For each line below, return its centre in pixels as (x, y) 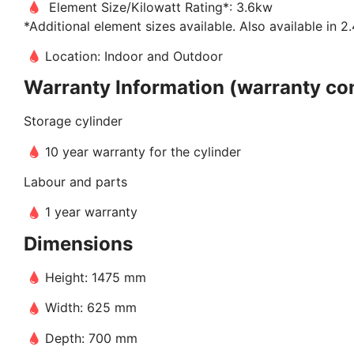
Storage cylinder (73, 121)
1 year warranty (92, 212)
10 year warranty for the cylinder (143, 151)
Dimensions (78, 243)
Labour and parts (75, 182)
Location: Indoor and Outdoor (134, 56)
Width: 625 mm (91, 308)
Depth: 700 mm (92, 338)
